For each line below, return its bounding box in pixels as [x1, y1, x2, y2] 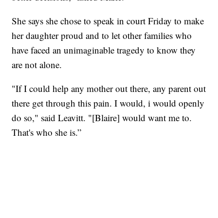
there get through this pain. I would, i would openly [12, 97, 205, 109]
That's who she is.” [12, 126, 82, 139]
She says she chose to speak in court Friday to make [12, 15, 204, 27]
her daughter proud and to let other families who [12, 29, 192, 42]
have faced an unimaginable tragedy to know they [12, 44, 196, 56]
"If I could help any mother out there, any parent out [12, 82, 206, 95]
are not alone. [12, 58, 62, 71]
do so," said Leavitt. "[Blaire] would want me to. [12, 111, 192, 124]
